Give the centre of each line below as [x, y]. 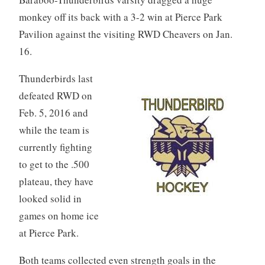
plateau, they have [56, 181]
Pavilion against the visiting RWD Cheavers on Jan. [125, 34]
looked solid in [50, 198]
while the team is [54, 130]
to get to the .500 [54, 164]
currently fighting [55, 147]
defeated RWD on [55, 95]
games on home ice [59, 215]
